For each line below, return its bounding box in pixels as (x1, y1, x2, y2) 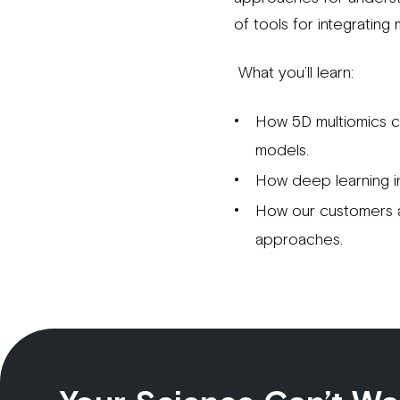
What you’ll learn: (234, 62, 354, 81)
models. (255, 139, 313, 159)
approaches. (255, 229, 347, 248)
